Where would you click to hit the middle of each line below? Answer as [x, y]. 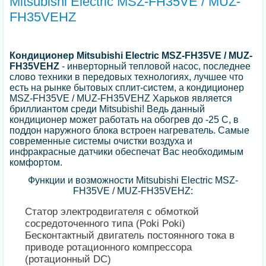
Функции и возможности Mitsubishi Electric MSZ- [133, 180]
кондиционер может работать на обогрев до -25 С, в [124, 119]
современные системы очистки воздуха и [101, 141]
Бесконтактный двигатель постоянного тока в [130, 235]
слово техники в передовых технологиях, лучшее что [127, 77]
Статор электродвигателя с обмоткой [112, 211]
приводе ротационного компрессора [109, 247]
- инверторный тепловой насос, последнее [156, 66]
